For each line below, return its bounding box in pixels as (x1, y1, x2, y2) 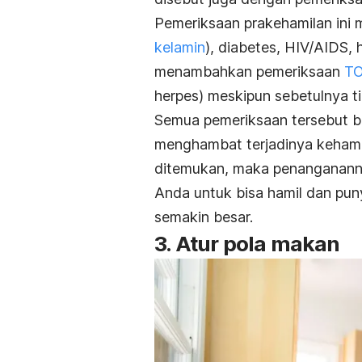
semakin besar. (154, 208, 253, 225)
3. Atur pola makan (154, 230, 340, 256)
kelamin (154, 38, 205, 56)
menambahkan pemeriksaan (154, 62, 344, 80)
